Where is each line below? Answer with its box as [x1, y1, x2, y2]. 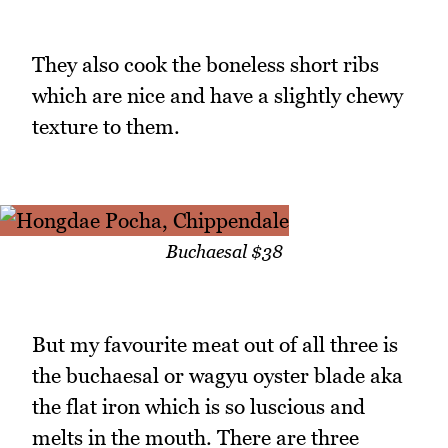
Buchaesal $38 [165, 240, 283, 262]
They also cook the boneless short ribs [32, 52, 379, 78]
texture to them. [32, 114, 180, 140]
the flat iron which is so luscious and [32, 394, 365, 420]
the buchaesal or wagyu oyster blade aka [32, 363, 403, 389]
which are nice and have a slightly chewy [32, 83, 403, 109]
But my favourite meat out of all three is [32, 332, 398, 358]
